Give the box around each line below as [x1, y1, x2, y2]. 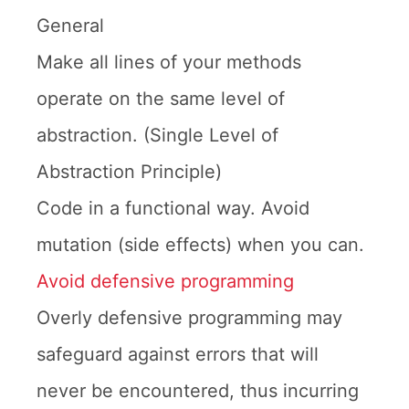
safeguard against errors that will [37, 343, 319, 365]
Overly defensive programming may [37, 307, 342, 329]
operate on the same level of [37, 88, 285, 110]
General [37, 15, 104, 37]
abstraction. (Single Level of [37, 124, 278, 146]
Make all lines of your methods [37, 51, 301, 73]
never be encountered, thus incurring [37, 380, 359, 402]
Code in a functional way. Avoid [37, 197, 309, 219]
